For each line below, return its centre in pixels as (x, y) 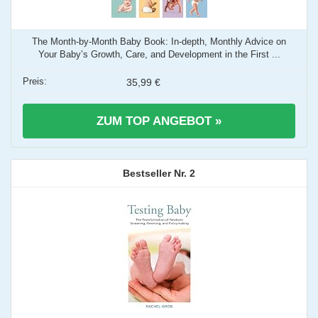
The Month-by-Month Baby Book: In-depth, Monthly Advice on (159, 42)
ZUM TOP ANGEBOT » (159, 121)
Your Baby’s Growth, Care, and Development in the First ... (159, 54)
